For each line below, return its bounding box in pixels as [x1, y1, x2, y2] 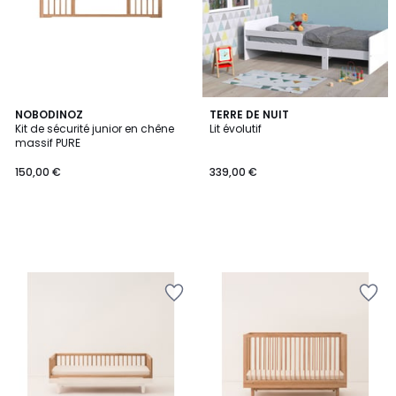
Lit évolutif [209, 121, 262, 136]
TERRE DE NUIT [209, 107, 289, 122]
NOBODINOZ [15, 107, 83, 122]
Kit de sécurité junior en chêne [15, 121, 174, 136]
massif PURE [15, 135, 80, 150]
